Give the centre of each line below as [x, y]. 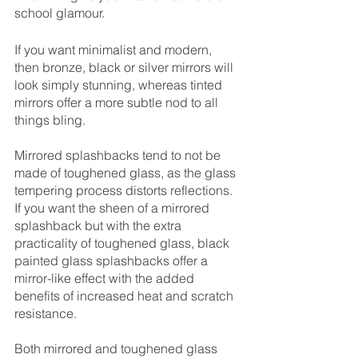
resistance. [46, 313]
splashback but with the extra [99, 225]
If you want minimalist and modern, [115, 50]
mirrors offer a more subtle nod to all [118, 102]
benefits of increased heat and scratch [125, 296]
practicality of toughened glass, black [123, 243]
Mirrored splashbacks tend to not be [119, 155]
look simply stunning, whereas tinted [120, 85]
